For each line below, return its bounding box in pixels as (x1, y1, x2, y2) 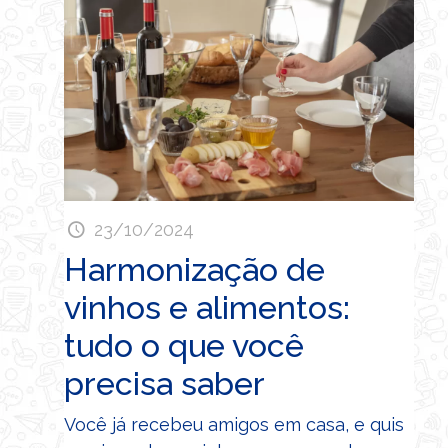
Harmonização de (64, 250, 325, 288)
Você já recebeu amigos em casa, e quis (64, 413, 404, 435)
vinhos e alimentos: (64, 288, 350, 326)
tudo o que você (64, 326, 304, 364)
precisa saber (64, 364, 265, 402)
